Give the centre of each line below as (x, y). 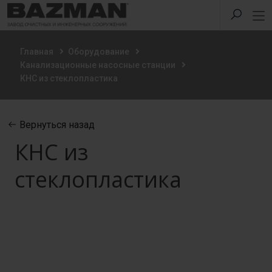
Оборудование (99, 52)
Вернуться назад (56, 125)
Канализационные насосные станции (98, 65)
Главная (37, 52)
